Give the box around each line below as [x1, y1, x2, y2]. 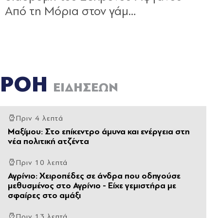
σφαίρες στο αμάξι [8, 190, 81, 200]
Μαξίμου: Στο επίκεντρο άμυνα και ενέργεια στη [8, 126, 190, 137]
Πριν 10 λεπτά [16, 158, 68, 167]
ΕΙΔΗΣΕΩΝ [53, 80, 118, 95]
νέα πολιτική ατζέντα [8, 136, 89, 146]
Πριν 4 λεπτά [16, 113, 63, 123]
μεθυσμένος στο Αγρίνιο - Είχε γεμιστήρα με [8, 180, 176, 191]
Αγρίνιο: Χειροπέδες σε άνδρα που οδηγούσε [8, 170, 181, 181]
